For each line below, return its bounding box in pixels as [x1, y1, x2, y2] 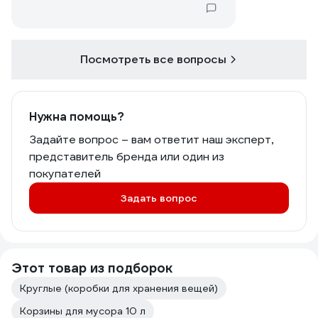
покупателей [29, 166, 101, 181]
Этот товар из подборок [11, 260, 172, 276]
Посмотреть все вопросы [80, 52, 226, 67]
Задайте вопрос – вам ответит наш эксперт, [29, 132, 273, 147]
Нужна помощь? [29, 109, 124, 124]
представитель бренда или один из [29, 149, 224, 164]
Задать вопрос [121, 192, 197, 204]
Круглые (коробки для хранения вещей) [20, 282, 218, 295]
